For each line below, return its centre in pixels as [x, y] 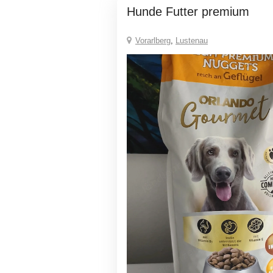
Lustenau [192, 41]
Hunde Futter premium [192, 12]
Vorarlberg [153, 41]
